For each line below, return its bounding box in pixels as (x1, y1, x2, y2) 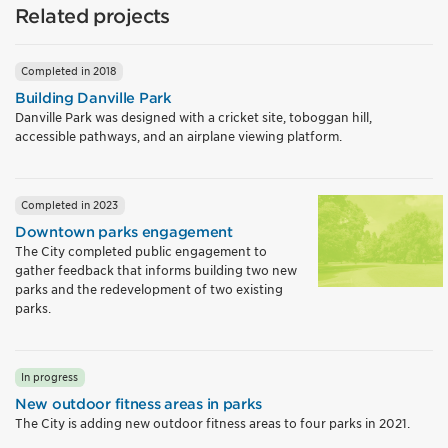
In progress (21, 370, 79, 384)
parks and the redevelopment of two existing (15, 281, 283, 297)
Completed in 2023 (21, 198, 119, 212)
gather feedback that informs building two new (15, 262, 297, 278)
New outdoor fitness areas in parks (15, 395, 263, 412)
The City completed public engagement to (15, 243, 267, 259)
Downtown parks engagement (15, 223, 233, 240)
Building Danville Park (15, 89, 172, 106)
